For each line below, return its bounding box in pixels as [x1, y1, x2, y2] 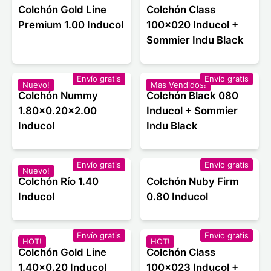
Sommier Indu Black [146, 33, 244, 46]
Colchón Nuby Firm [146, 175, 239, 188]
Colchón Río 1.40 [18, 175, 99, 188]
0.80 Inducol [146, 190, 208, 203]
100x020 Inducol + [146, 18, 238, 31]
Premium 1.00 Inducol [18, 18, 123, 31]
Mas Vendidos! [150, 79, 206, 90]
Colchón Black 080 [146, 89, 238, 102]
